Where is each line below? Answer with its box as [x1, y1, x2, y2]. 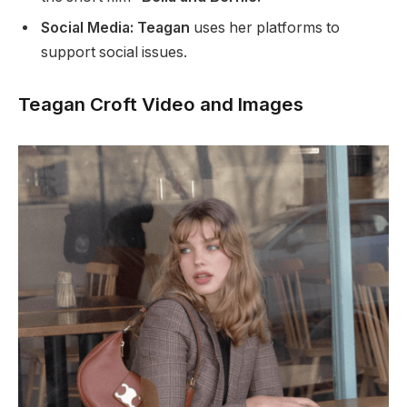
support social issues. [41, 44, 187, 62]
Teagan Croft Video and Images [18, 92, 303, 115]
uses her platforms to [190, 19, 340, 37]
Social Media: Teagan [41, 19, 190, 37]
